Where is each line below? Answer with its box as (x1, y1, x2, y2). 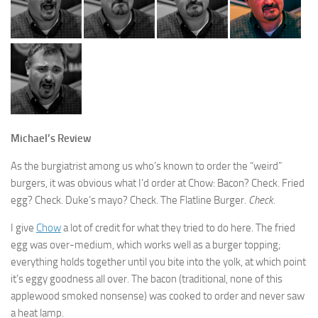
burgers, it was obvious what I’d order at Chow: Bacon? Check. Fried (11, 177, 305, 190)
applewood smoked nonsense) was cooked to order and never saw (11, 290, 305, 303)
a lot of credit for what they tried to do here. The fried (61, 221, 295, 235)
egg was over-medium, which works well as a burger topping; (11, 238, 281, 252)
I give (11, 221, 36, 235)
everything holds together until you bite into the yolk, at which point (11, 256, 306, 269)
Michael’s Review (11, 132, 92, 146)
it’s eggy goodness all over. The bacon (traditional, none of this (11, 273, 283, 286)
